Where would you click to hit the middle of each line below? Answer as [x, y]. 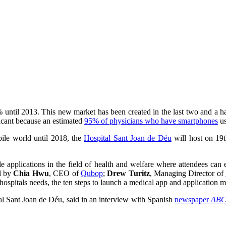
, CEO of [65, 174]
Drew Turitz [128, 174]
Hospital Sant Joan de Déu [128, 138]
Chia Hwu [31, 174]
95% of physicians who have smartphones [151, 121]
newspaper [193, 200]
